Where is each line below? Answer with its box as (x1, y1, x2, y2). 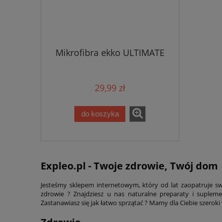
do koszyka (81, 110, 119, 118)
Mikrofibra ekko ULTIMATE (55, 47, 165, 59)
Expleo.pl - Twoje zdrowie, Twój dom (41, 159, 218, 173)
